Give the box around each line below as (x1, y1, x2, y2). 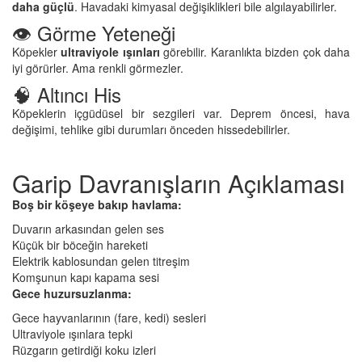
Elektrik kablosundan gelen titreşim (12, 252, 190, 269)
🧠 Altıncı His (12, 79, 121, 108)
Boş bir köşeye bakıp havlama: (12, 196, 182, 213)
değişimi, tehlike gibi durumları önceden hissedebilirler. (12, 120, 290, 137)
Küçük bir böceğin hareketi (12, 236, 148, 253)
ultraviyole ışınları (61, 43, 160, 60)
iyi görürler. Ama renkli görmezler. (12, 59, 183, 76)
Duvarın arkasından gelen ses (12, 220, 164, 237)
